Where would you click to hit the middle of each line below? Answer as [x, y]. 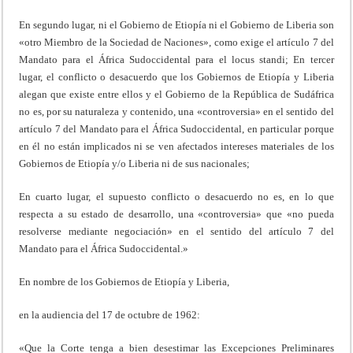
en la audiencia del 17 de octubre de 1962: [110, 314]
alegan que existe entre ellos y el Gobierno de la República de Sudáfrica [176, 94]
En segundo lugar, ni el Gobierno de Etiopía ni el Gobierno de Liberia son [176, 24]
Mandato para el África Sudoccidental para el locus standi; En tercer [176, 59]
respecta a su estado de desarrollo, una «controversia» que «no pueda [176, 214]
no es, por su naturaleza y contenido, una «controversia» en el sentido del [176, 111]
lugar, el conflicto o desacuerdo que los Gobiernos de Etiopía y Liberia [176, 76]
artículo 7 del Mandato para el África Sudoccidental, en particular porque [176, 128]
